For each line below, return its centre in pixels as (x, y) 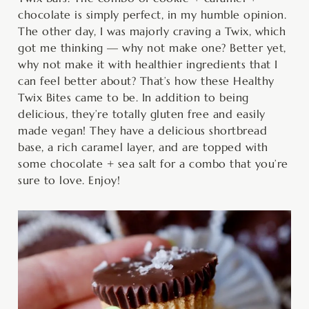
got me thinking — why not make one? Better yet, (152, 47)
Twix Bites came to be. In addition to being (133, 97)
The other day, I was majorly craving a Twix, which (152, 31)
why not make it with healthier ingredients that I (148, 64)
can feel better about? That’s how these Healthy (146, 80)
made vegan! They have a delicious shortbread (142, 130)
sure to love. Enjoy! (69, 180)
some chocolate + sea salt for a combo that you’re (153, 163)
